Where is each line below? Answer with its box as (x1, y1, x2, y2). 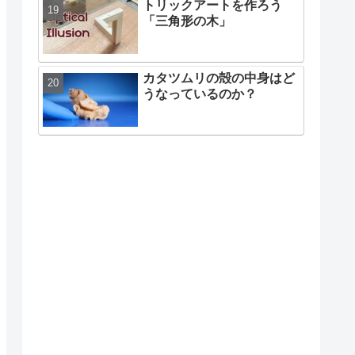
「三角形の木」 (143, 14, 231, 29)
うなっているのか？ (143, 87, 257, 101)
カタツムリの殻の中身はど (143, 71, 295, 86)
